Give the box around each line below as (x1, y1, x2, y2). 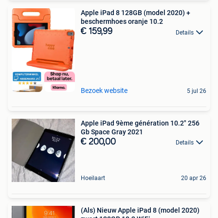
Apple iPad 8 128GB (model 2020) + (81, 9, 190, 17)
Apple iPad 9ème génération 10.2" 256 (81, 119, 200, 127)
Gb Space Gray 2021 (81, 127, 143, 136)
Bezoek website (81, 86, 127, 94)
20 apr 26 (181, 174, 206, 182)
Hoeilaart (81, 174, 105, 182)
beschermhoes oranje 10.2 (81, 18, 163, 26)
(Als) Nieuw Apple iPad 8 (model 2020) (81, 206, 200, 214)
